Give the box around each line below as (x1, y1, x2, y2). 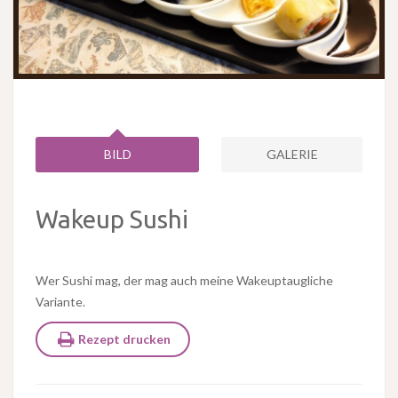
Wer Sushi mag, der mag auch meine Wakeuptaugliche (36, 273, 333, 289)
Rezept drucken (77, 331, 171, 347)
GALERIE (266, 147, 318, 163)
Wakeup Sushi (36, 205, 188, 234)
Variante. (36, 294, 85, 310)
